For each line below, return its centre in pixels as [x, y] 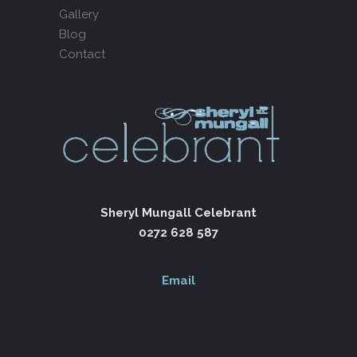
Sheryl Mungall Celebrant [178, 212]
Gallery [79, 14]
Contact [82, 54]
